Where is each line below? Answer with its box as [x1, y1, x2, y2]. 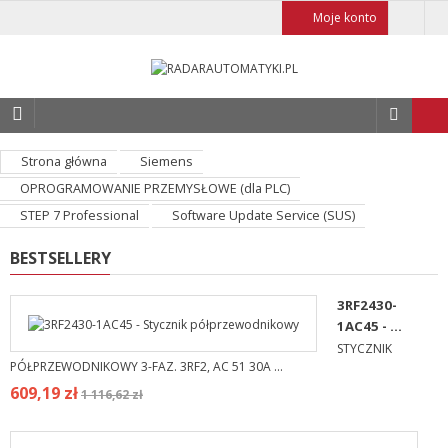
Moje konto [313, 9, 377, 26]
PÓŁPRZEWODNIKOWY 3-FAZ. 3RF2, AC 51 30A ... [10, 358, 283, 376]
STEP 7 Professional [20, 207, 139, 225]
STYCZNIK [337, 340, 392, 358]
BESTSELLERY [10, 247, 111, 270]
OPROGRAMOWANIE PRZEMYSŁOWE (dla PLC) [20, 180, 290, 198]
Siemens [140, 153, 193, 171]
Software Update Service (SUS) [172, 207, 355, 225]
